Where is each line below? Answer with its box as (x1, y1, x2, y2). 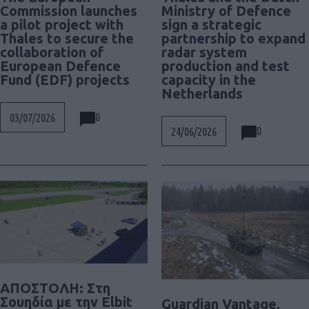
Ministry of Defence (161, 2, 291, 19)
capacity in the (161, 71, 256, 88)
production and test (161, 57, 290, 74)
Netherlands (161, 85, 243, 101)
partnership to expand (161, 30, 306, 46)
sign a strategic (161, 16, 261, 32)
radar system (161, 43, 247, 60)
